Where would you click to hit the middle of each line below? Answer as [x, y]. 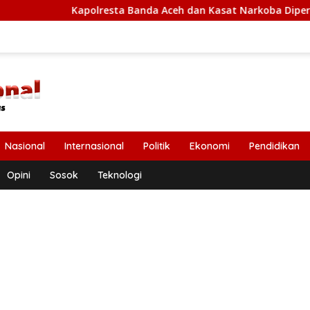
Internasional [94, 146]
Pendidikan [274, 146]
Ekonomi [210, 146]
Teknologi [120, 175]
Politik [157, 146]
